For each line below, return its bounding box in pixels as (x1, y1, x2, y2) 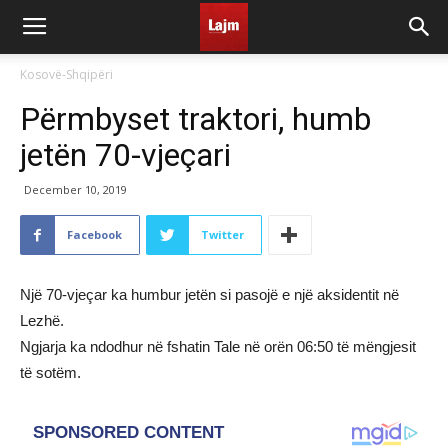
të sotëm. (20, 364, 81, 381)
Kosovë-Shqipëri (20, 66, 113, 83)
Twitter (201, 227, 244, 242)
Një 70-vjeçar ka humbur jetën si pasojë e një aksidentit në (20, 286, 399, 303)
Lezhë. (20, 312, 64, 329)
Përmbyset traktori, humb (20, 100, 371, 138)
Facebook (67, 227, 122, 242)
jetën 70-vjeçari (20, 136, 231, 174)
